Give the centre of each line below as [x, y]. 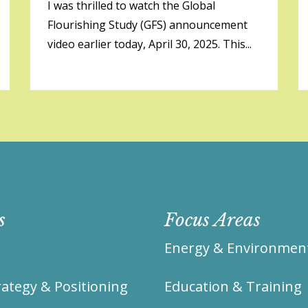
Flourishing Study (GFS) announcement [147, 25]
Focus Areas [212, 220]
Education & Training [233, 286]
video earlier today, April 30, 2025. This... [150, 44]
